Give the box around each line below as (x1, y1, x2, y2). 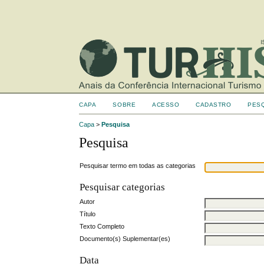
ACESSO (152, 101, 180, 108)
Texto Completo (80, 222, 125, 230)
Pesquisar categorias (80, 181, 166, 193)
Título (80, 210, 96, 217)
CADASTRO (196, 101, 232, 108)
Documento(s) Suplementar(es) (80, 235, 171, 242)
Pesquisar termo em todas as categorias (80, 161, 196, 169)
